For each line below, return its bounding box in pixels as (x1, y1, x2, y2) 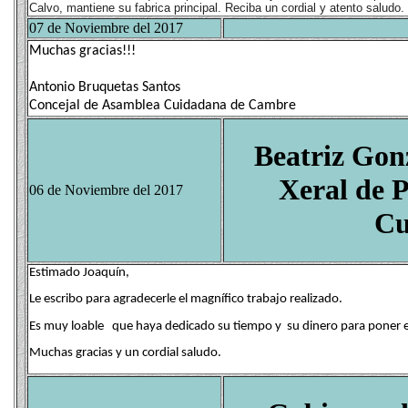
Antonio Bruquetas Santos (29, 80, 180, 95)
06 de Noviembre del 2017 (29, 182, 183, 198)
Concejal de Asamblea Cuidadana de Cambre (29, 98, 296, 113)
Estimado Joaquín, (29, 266, 129, 280)
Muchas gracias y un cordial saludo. (29, 345, 221, 360)
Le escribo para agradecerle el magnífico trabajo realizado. (29, 292, 342, 307)
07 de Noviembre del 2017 (29, 20, 183, 36)
